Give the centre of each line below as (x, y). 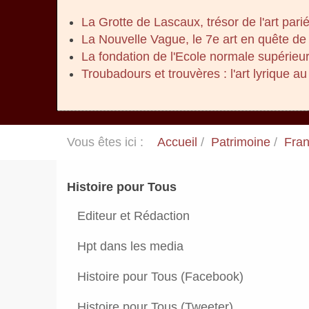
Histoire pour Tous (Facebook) (160, 277)
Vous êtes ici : (109, 142)
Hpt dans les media (130, 246)
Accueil (177, 142)
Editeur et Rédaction (133, 216)
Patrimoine (241, 142)
